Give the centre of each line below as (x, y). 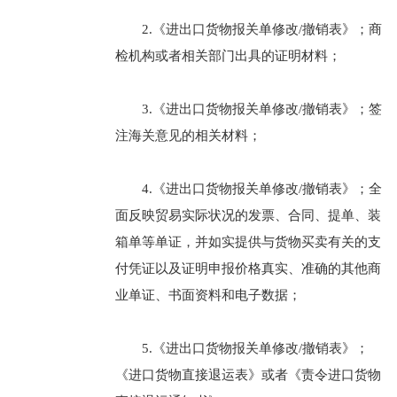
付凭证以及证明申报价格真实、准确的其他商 (248, 269)
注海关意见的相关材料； (188, 136)
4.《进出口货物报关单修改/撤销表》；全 (261, 189)
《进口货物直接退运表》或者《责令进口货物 (248, 375)
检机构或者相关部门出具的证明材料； (228, 56)
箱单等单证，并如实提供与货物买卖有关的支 (248, 242)
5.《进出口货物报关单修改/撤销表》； (255, 348)
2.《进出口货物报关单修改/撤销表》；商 (261, 29)
